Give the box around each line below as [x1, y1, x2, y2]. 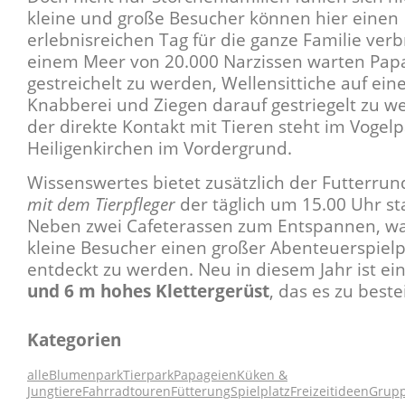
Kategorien [27, 327, 121, 352]
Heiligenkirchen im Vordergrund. [27, 136, 292, 160]
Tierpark [123, 366, 174, 384]
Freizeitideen [290, 382, 369, 400]
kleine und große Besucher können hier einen [27, 5, 399, 30]
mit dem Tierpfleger [27, 192, 180, 216]
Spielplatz [231, 382, 290, 400]
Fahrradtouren [82, 382, 171, 400]
